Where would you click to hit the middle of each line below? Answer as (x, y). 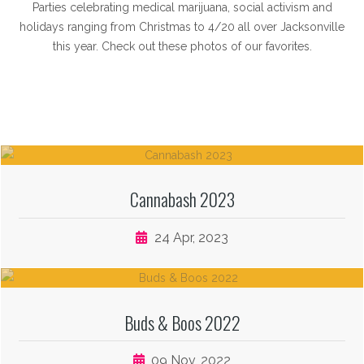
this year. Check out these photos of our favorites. (182, 47)
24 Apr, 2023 (189, 238)
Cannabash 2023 (182, 199)
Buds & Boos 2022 (182, 322)
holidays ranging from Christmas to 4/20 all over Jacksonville (182, 27)
